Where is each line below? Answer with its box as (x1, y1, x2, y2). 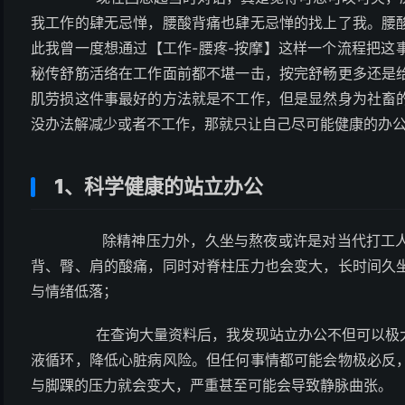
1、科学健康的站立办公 (54, 174, 263, 198)
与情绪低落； (31, 282, 118, 300)
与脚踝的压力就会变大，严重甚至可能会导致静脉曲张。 (31, 376, 392, 394)
